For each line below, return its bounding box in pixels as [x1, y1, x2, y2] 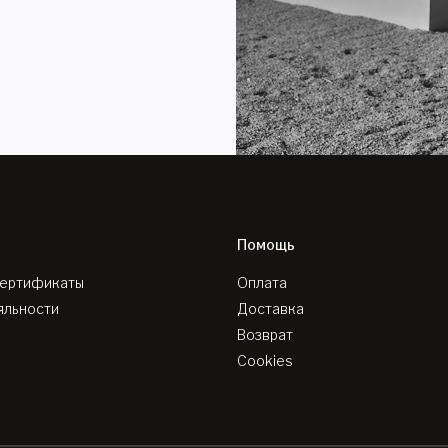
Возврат [237, 326, 294, 344]
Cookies [237, 352, 294, 370]
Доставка [237, 300, 305, 318]
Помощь [237, 236, 296, 254]
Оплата [237, 274, 288, 292]
